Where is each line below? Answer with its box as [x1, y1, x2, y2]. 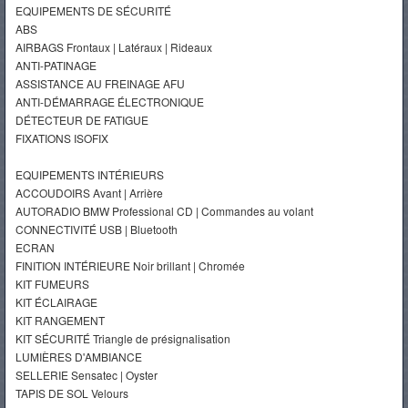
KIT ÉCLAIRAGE [15, 293, 97, 310]
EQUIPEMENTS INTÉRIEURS [15, 166, 164, 182]
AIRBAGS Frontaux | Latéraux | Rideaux [15, 38, 212, 55]
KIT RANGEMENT [15, 311, 105, 328]
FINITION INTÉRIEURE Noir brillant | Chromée [15, 257, 245, 273]
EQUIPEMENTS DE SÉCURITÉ [15, 2, 171, 18]
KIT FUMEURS [15, 275, 89, 291]
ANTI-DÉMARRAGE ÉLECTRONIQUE [15, 93, 204, 109]
